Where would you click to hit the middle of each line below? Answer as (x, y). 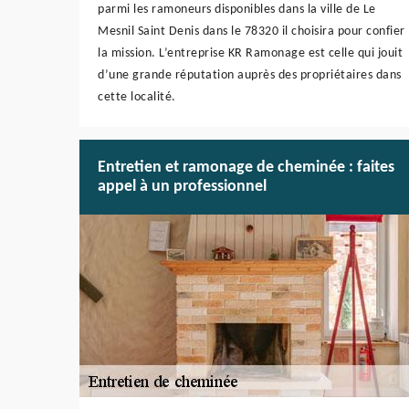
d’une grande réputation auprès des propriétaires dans (250, 76)
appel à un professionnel (182, 187)
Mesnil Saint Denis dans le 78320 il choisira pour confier (252, 32)
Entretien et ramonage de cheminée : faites (246, 168)
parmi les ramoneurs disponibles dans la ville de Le (237, 10)
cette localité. (137, 98)
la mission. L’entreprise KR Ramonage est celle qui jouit (250, 54)
